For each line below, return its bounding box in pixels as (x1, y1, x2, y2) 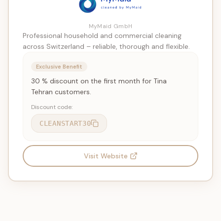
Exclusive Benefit (36, 63, 82, 70)
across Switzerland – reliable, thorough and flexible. (23, 42, 190, 51)
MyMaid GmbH (88, 22, 133, 30)
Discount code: (31, 103, 73, 111)
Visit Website (83, 151, 128, 160)
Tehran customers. (31, 87, 91, 96)
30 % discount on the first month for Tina (31, 76, 167, 85)
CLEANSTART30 (39, 119, 91, 127)
